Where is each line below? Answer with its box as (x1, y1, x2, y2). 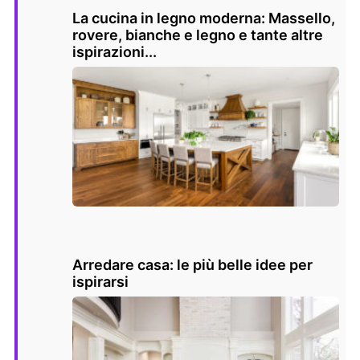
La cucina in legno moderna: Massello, (72, 10, 335, 27)
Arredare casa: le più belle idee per (72, 256, 313, 274)
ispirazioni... (72, 43, 157, 61)
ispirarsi (72, 273, 129, 291)
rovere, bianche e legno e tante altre (72, 27, 323, 44)
